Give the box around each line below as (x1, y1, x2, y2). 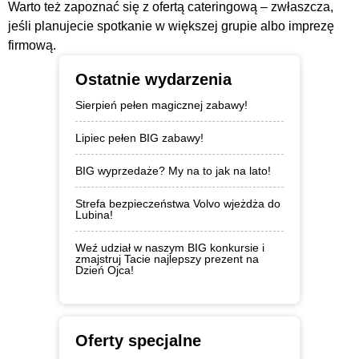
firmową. (8, 38, 56, 52)
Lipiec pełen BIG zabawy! (75, 131, 204, 144)
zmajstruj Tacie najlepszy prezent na (75, 252, 259, 265)
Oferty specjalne (75, 331, 201, 349)
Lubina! (75, 208, 113, 221)
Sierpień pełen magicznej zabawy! (75, 98, 248, 111)
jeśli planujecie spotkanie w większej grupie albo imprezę (8, 18, 334, 33)
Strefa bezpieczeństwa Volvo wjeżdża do (75, 196, 280, 210)
